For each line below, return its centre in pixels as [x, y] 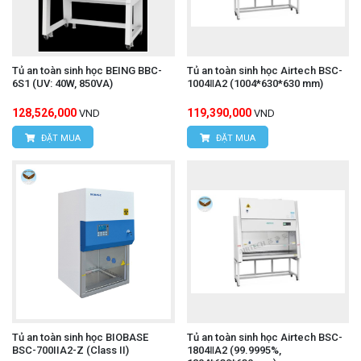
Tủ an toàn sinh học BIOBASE [80, 337]
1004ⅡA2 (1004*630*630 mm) [255, 84]
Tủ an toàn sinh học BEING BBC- [87, 71]
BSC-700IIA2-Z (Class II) [71, 350]
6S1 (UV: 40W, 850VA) [62, 84]
